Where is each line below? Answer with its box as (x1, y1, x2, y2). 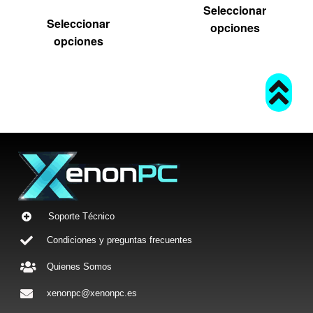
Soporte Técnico (48, 211, 115, 222)
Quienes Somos (47, 261, 112, 272)
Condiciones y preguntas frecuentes (47, 235, 193, 246)
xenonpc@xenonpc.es (47, 288, 138, 299)
